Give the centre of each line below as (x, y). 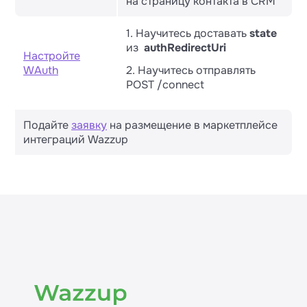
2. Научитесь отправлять (191, 70)
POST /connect (165, 85)
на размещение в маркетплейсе (192, 125)
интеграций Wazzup (76, 139)
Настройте (52, 56)
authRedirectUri (185, 48)
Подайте (47, 125)
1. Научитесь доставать (188, 33)
